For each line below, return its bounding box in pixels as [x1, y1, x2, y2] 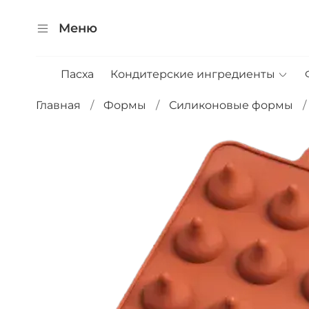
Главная [36, 98, 81, 112]
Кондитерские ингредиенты [110, 68, 275, 81]
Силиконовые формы [169, 98, 293, 112]
